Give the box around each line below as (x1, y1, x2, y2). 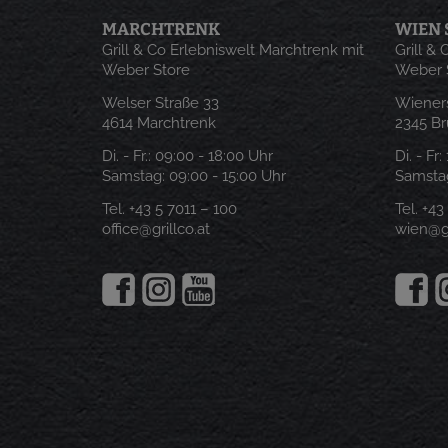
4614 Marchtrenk (102, 114, 216, 132)
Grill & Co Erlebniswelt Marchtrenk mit (102, 41, 364, 59)
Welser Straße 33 (102, 94, 219, 112)
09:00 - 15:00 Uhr (165, 167, 286, 185)
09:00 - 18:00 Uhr (151, 147, 273, 165)
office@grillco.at (102, 220, 210, 238)
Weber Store (102, 61, 190, 79)
